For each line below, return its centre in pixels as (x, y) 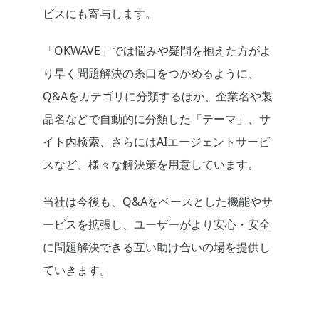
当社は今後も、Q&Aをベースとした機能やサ (158, 202)
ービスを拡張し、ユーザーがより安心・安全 (157, 225)
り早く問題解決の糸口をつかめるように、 (151, 74)
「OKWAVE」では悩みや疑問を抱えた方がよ (157, 51)
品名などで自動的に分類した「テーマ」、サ (157, 119)
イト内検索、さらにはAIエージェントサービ (156, 142)
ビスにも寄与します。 (100, 14)
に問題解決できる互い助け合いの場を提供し (157, 247)
